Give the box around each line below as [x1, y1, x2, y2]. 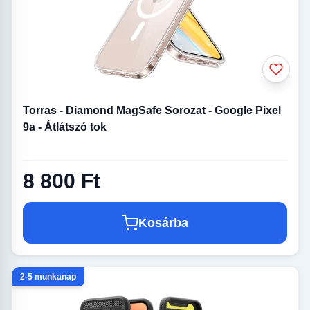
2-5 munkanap [20, 271, 76, 282]
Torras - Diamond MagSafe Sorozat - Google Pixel [23, 104, 281, 116]
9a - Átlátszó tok [23, 120, 107, 133]
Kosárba [138, 215, 188, 230]
